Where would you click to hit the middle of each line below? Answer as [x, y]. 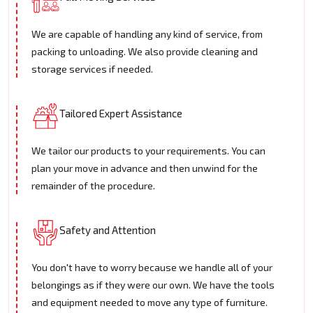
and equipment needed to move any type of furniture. [150, 303]
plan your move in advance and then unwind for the [145, 168]
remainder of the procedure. [93, 186]
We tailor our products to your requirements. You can [148, 151]
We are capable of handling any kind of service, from [147, 34]
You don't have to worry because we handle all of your [152, 268]
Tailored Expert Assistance [121, 114]
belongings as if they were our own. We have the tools [153, 285]
